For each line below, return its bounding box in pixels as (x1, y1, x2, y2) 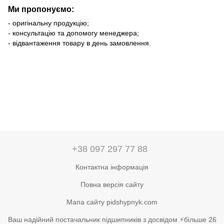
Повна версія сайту (80, 180, 143, 188)
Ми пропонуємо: (8, 4, 74, 14)
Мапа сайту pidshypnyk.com (66, 197, 157, 206)
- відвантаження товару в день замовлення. (8, 39, 151, 47)
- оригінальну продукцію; (8, 19, 89, 27)
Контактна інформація (75, 162, 148, 171)
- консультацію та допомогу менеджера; (8, 29, 139, 37)
